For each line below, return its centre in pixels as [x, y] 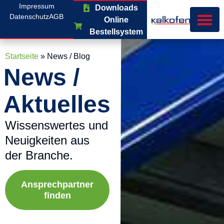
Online [116, 20]
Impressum [36, 6]
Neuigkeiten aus [47, 140]
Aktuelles [57, 104]
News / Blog [68, 56]
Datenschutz [29, 16]
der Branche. [39, 155]
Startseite [22, 56]
